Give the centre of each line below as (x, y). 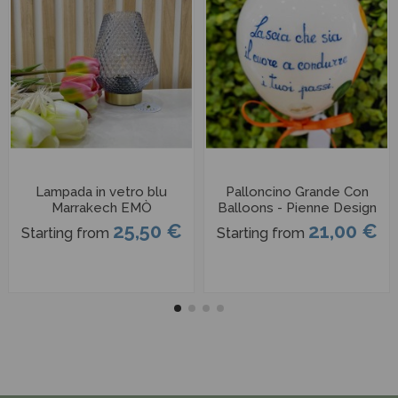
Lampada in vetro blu (101, 192)
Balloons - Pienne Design (297, 208)
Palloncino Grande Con (297, 192)
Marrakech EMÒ (101, 208)
